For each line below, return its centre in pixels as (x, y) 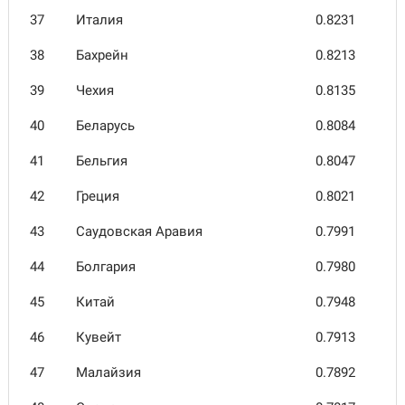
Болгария (106, 267)
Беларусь (105, 126)
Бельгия (102, 161)
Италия (99, 20)
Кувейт (99, 337)
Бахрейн (102, 55)
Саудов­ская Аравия (139, 231)
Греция (98, 196)
